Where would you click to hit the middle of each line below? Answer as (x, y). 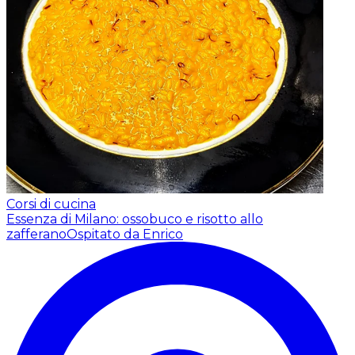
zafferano (36, 234)
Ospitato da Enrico (125, 234)
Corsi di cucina (51, 204)
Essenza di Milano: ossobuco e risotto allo (135, 219)
